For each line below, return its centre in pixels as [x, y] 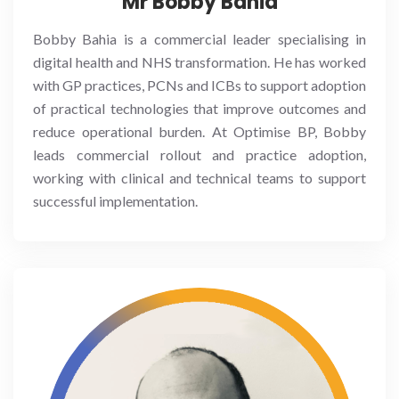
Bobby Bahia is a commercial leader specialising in [199, 38]
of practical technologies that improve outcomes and [199, 108]
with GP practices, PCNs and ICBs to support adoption [199, 85]
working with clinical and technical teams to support [199, 177]
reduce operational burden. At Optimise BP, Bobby [199, 131]
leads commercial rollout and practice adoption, [199, 154]
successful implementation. [115, 200]
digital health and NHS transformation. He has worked [199, 61]
